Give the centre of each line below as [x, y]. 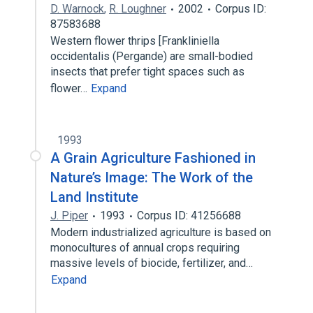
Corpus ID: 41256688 [189, 216]
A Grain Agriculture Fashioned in [153, 158]
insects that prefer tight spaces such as [147, 72]
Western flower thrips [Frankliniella [135, 41]
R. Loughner [138, 9]
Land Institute [94, 197]
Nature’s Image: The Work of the [152, 177]
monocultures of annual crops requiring [145, 248]
